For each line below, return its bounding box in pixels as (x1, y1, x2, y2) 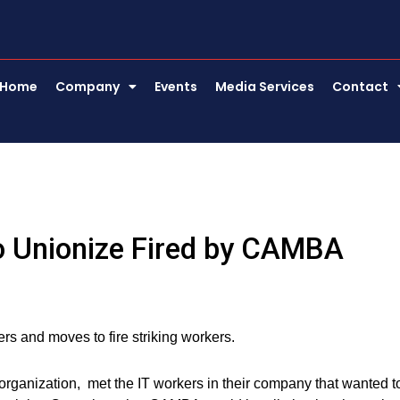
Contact (332, 78, 389, 96)
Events (154, 78, 198, 96)
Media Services (215, 78, 315, 96)
